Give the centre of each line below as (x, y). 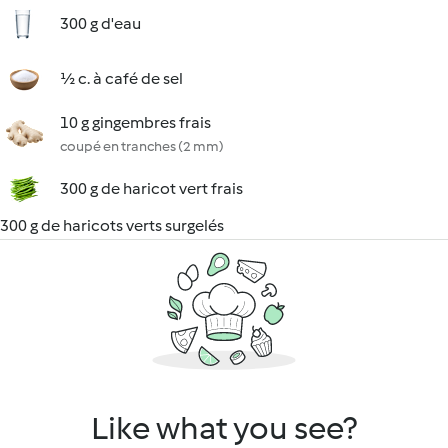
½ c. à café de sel (121, 78)
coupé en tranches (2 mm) (142, 146)
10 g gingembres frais (135, 122)
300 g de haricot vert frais (151, 188)
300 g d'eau (100, 23)
